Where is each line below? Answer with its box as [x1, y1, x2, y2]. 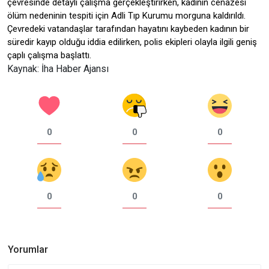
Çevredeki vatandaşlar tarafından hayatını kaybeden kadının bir [7, 23, 249, 34]
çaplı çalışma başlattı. [7, 49, 91, 61]
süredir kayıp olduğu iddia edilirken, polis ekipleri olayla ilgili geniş [7, 36, 257, 47]
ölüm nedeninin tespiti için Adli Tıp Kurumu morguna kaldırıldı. [7, 10, 246, 21]
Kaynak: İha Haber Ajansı [7, 62, 109, 74]
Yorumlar [8, 243, 48, 255]
